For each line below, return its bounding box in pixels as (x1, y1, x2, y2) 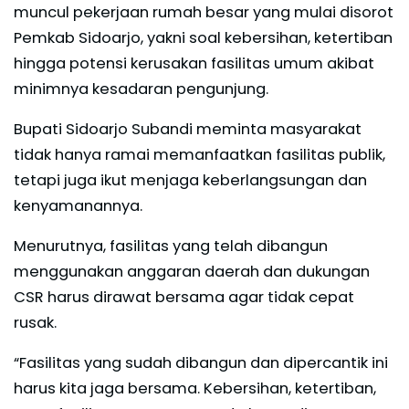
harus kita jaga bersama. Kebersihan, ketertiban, (14, 377, 376, 399)
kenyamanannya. (14, 194, 142, 216)
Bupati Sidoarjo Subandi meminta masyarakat (14, 118, 362, 140)
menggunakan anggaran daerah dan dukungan (14, 260, 370, 282)
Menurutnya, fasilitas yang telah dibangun (14, 235, 328, 257)
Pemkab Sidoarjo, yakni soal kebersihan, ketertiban (14, 26, 393, 48)
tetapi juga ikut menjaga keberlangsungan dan (14, 169, 367, 191)
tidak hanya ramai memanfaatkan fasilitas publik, (14, 143, 385, 165)
